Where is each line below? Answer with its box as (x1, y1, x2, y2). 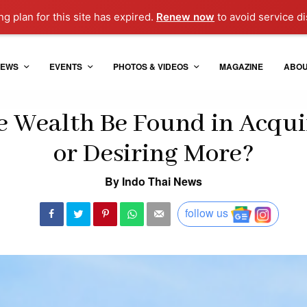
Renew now (156, 10, 215, 23)
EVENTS (49, 60, 82, 73)
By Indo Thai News (105, 173, 202, 189)
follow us (185, 205, 228, 221)
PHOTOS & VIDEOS (112, 60, 188, 73)
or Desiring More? (53, 137, 254, 171)
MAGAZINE (219, 60, 263, 73)
